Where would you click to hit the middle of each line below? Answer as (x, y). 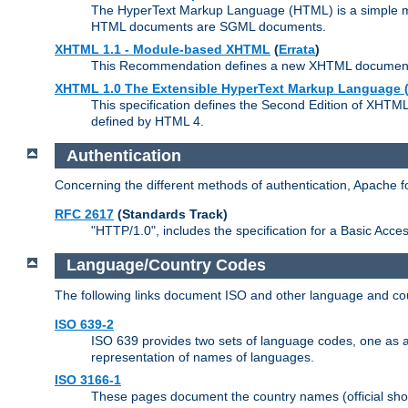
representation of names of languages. (203, 357)
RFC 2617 (84, 214)
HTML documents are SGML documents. (209, 27)
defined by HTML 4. (148, 122)
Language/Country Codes (166, 265)
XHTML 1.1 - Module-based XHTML (163, 50)
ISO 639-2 (84, 324)
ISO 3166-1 (88, 379)
